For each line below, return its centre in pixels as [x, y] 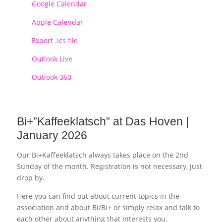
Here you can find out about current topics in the [98, 196]
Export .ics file [55, 41]
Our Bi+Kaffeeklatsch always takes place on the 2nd [102, 155]
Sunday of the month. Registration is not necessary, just [109, 166]
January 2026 [52, 136]
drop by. [30, 178]
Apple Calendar [57, 22]
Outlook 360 [51, 77]
